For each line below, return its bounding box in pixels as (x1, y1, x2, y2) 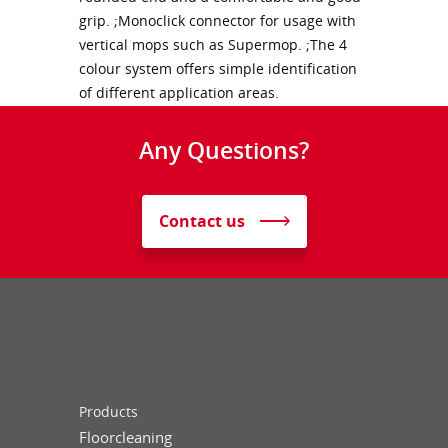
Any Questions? (139, 133, 309, 166)
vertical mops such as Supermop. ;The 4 (79, 35, 347, 54)
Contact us (158, 209, 245, 232)
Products (79, 402, 138, 421)
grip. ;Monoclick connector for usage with (79, 11, 356, 30)
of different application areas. (79, 83, 279, 102)
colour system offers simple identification (79, 59, 357, 78)
